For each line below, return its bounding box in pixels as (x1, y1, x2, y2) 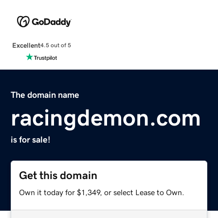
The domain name (11, 90, 80, 99)
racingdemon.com (11, 105, 201, 129)
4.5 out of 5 (40, 42, 71, 49)
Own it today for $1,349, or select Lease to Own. (19, 188, 185, 196)
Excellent (12, 41, 40, 49)
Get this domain (19, 169, 98, 181)
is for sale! (11, 135, 51, 144)
